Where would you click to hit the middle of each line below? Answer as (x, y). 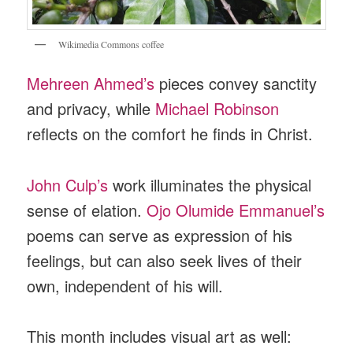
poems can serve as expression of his (160, 235)
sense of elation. (87, 210)
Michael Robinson (217, 109)
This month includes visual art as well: (160, 336)
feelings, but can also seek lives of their (165, 260)
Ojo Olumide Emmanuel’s (236, 210)
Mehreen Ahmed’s (91, 84)
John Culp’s (68, 184)
